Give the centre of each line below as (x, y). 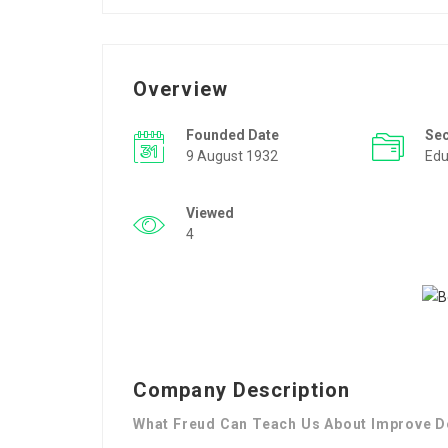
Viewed (210, 213)
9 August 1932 (232, 156)
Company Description (241, 390)
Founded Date (232, 135)
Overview (180, 89)
